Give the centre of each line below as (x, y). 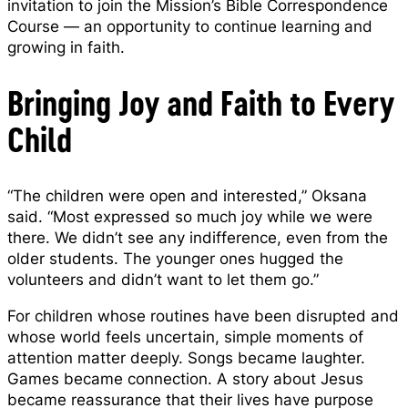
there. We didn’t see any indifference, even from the (198, 237)
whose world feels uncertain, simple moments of (185, 337)
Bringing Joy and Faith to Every (201, 103)
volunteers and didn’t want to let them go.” (163, 279)
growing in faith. (66, 47)
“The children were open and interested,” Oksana (187, 195)
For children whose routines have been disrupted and (203, 316)
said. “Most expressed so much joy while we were (190, 216)
